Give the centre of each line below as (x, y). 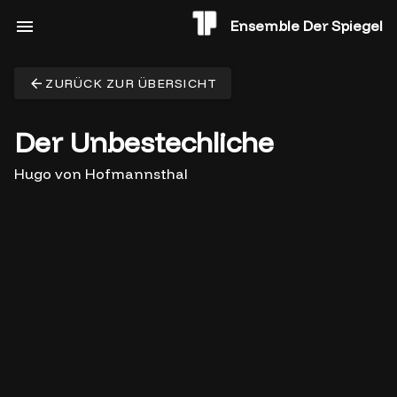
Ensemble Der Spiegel (307, 26)
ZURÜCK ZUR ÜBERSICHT (132, 83)
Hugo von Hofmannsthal (101, 174)
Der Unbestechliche (144, 142)
